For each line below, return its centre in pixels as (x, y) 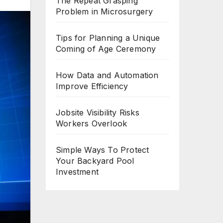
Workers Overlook (92, 124)
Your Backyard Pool (95, 161)
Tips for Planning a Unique (108, 38)
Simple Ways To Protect (103, 150)
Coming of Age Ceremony (106, 49)
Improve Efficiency (92, 86)
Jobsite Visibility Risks (98, 113)
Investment (77, 172)
